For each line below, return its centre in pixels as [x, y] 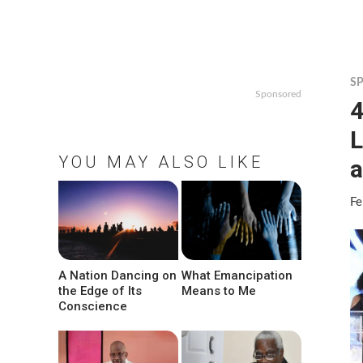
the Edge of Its [100, 290]
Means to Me [219, 290]
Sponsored [278, 94]
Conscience [93, 306]
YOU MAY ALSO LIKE [161, 162]
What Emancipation [237, 275]
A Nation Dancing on [117, 275]
